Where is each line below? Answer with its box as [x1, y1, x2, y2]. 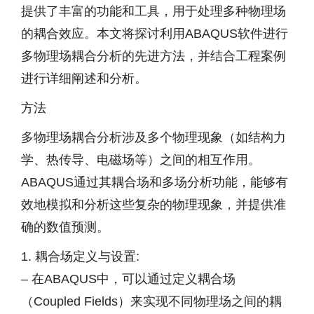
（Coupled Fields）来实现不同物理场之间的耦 [21, 294, 282, 308]
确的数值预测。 [21, 220, 109, 234]
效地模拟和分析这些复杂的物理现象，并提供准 [21, 198, 286, 212]
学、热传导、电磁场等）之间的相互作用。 [21, 153, 261, 167]
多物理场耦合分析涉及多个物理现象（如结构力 [21, 130, 286, 144]
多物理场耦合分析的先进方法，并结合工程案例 [21, 49, 286, 63]
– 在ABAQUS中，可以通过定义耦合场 [21, 272, 235, 286]
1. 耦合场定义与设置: [21, 250, 139, 264]
